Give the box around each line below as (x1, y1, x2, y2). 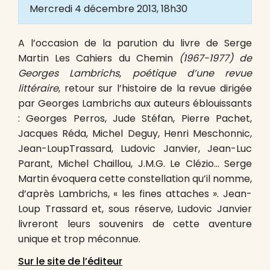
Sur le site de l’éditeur (18, 254, 122, 268)
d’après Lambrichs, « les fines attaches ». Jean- (18, 187, 252, 201)
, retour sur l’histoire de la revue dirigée (58, 81, 252, 95)
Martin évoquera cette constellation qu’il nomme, (18, 172, 252, 186)
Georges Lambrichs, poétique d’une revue (18, 66, 252, 80)
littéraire (18, 81, 58, 95)
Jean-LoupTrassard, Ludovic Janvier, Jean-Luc (18, 142, 252, 155)
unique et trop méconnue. (18, 232, 140, 246)
